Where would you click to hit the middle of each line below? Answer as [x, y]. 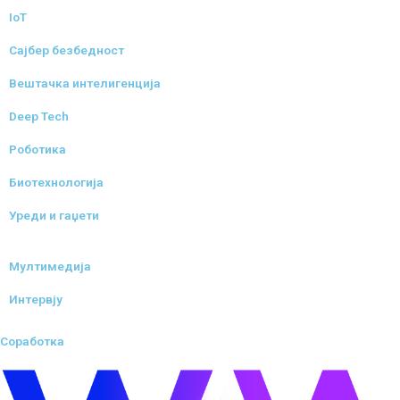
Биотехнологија [56, 182]
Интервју [36, 299]
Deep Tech [39, 116]
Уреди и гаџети [54, 215]
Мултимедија [50, 266]
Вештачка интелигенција [85, 83]
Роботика [37, 149]
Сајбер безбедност [67, 50]
